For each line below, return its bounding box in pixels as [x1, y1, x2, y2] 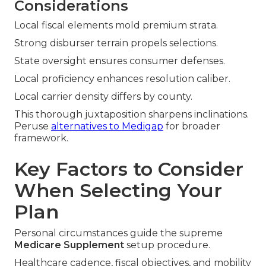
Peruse [14, 121, 51, 132]
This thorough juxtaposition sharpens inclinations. [14, 109, 249, 121]
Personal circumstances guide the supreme [14, 227, 223, 239]
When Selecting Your [14, 179, 222, 202]
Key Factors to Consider [14, 157, 243, 181]
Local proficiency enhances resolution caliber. [14, 73, 230, 85]
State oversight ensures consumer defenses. [14, 55, 225, 67]
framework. [14, 132, 68, 144]
